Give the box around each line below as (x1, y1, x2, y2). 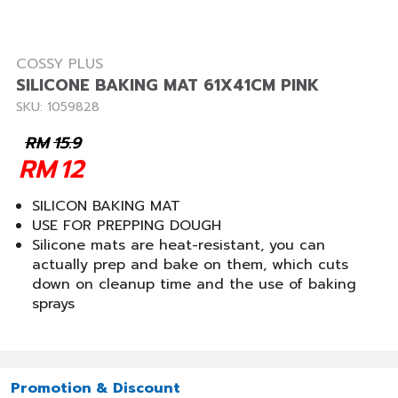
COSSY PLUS (16, 53, 103, 75)
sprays (32, 293, 75, 314)
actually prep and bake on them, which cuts (32, 254, 348, 275)
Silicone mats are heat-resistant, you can (32, 235, 325, 256)
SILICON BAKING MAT (32, 195, 180, 217)
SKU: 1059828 (16, 98, 99, 116)
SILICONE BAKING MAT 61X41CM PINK (16, 73, 319, 98)
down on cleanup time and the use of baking (32, 274, 356, 295)
